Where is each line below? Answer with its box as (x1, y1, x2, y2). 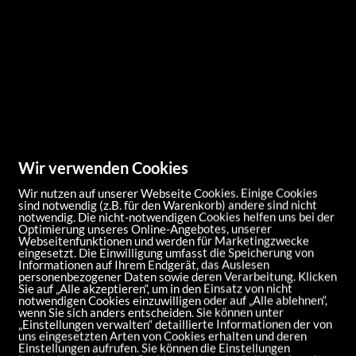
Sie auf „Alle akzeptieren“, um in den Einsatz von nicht (18, 281, 292, 296)
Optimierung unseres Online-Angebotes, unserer (18, 221, 272, 236)
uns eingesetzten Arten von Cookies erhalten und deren (18, 328, 307, 343)
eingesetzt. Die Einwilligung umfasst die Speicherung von (18, 245, 314, 260)
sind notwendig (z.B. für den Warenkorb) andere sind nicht (18, 197, 317, 212)
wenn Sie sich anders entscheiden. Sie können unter (18, 304, 284, 319)
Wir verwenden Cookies (18, 157, 188, 177)
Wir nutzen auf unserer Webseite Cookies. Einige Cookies (18, 185, 318, 200)
